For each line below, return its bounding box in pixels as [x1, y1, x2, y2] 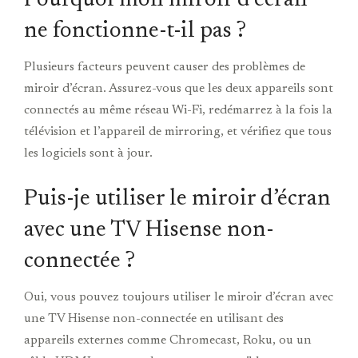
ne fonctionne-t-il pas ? [24, 19, 246, 42]
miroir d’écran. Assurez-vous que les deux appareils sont [24, 82, 333, 95]
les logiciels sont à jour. [24, 146, 153, 160]
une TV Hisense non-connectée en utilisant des [24, 312, 284, 325]
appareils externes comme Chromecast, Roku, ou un [24, 333, 312, 347]
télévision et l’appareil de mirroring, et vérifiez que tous [24, 125, 332, 138]
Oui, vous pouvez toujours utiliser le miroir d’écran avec [24, 290, 333, 304]
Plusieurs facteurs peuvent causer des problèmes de [24, 60, 305, 74]
